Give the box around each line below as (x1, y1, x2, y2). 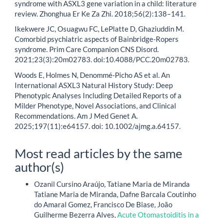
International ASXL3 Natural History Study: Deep (15, 80, 173, 90)
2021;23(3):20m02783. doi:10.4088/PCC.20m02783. (15, 55, 189, 64)
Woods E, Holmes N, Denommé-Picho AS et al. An (15, 70, 170, 79)
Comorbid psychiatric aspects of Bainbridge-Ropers (15, 35, 179, 44)
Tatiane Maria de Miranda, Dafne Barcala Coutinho (34, 189, 196, 199)
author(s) (15, 159, 64, 175)
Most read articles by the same (15, 145, 182, 162)
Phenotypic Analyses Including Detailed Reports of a (15, 91, 182, 100)
